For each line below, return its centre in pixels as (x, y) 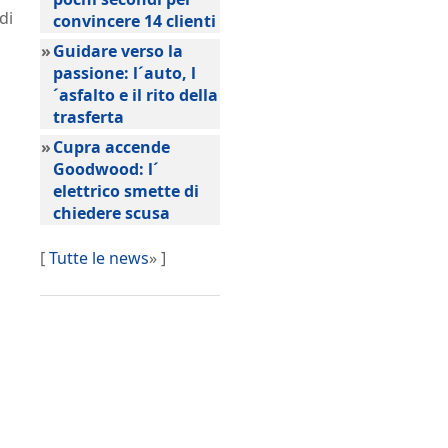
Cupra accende (111, 147)
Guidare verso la (118, 51)
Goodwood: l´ (106, 169)
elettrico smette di (126, 191)
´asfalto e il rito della (135, 95)
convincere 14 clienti (134, 21)
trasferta (88, 117)
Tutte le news (99, 258)
